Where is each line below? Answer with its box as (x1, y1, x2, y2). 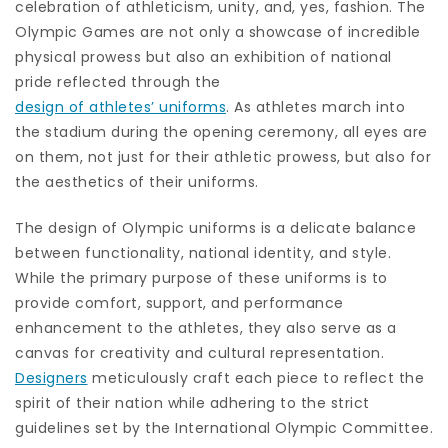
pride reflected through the (15, 71, 221, 92)
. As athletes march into (226, 96, 405, 117)
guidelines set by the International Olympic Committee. (15, 417, 433, 438)
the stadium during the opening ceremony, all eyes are (15, 121, 428, 142)
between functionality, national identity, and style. (15, 242, 391, 263)
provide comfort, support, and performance (15, 292, 344, 313)
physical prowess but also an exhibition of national (15, 46, 392, 67)
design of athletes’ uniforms (15, 96, 226, 117)
